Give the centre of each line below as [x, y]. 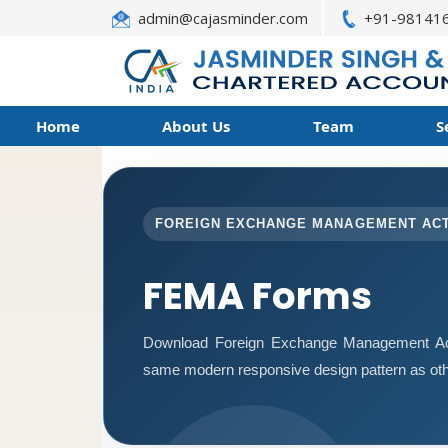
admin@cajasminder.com [222, 18]
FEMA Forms [257, 295]
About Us [196, 126]
